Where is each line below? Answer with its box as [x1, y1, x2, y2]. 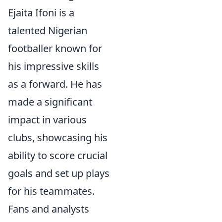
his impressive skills [8, 59, 99, 73]
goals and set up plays [8, 166, 110, 180]
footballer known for [8, 42, 102, 55]
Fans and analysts [8, 202, 89, 216]
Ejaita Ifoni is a [8, 6, 74, 19]
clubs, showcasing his [8, 131, 108, 144]
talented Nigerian [8, 24, 87, 37]
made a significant [8, 95, 92, 109]
